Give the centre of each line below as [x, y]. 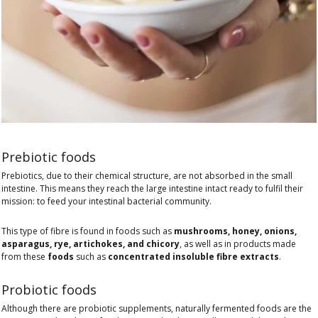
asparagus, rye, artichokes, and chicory [91, 244]
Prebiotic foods [49, 157]
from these [23, 257]
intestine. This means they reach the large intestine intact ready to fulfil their [152, 189]
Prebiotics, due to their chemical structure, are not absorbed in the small [147, 176]
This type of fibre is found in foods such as [88, 231]
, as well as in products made [238, 244]
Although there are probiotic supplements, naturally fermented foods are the [157, 308]
